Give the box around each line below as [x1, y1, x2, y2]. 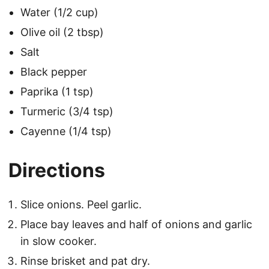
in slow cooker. [20, 235, 97, 247]
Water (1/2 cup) [20, 6, 98, 19]
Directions [8, 159, 105, 182]
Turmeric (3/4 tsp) [20, 105, 113, 118]
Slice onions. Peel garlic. [20, 198, 142, 211]
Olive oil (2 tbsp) [20, 26, 104, 38]
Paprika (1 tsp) [20, 85, 94, 98]
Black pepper [20, 65, 87, 78]
